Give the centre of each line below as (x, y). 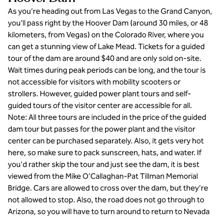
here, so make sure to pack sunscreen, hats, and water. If (105, 152)
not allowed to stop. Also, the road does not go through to (106, 200)
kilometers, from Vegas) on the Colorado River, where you (106, 35)
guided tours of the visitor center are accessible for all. (100, 105)
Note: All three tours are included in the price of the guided (107, 117)
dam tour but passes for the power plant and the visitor (102, 129)
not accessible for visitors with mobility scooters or (94, 82)
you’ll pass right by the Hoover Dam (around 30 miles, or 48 (108, 23)
